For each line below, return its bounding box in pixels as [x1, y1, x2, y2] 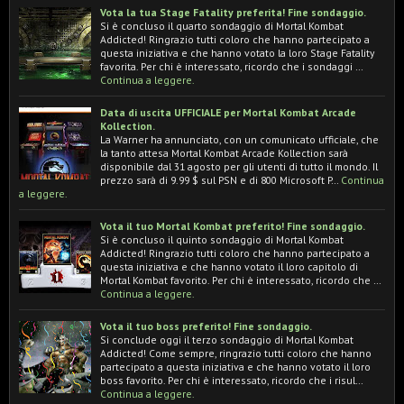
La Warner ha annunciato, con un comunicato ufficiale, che [100, 132, 379, 146]
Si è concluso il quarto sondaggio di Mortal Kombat [100, 18, 344, 32]
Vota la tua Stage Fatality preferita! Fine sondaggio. [100, 5, 366, 19]
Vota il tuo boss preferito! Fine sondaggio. [100, 318, 312, 333]
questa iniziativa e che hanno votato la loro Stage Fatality [100, 45, 374, 60]
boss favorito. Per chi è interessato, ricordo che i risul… [100, 372, 363, 387]
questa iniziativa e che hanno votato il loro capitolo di [100, 259, 358, 273]
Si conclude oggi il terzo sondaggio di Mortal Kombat [100, 332, 353, 346]
